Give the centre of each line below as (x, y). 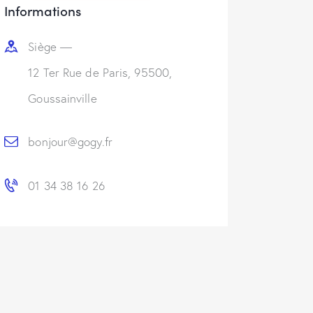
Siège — (50, 46)
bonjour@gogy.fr (70, 142)
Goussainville (63, 98)
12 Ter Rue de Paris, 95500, (100, 72)
